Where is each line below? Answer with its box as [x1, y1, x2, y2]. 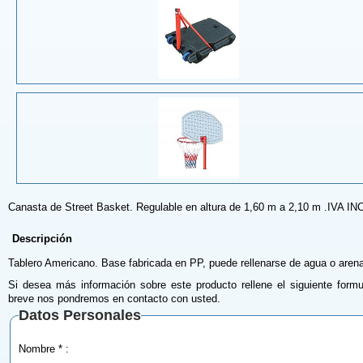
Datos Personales [19, 307, 141, 324]
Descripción [12, 233, 72, 246]
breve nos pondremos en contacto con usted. [8, 293, 220, 305]
